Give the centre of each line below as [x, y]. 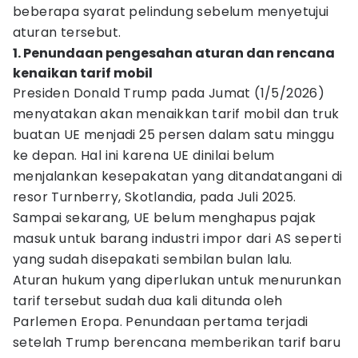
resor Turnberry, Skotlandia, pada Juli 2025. [155, 197]
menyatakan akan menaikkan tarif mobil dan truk [176, 114]
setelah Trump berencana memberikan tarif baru [177, 342]
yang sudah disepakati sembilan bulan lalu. [153, 259]
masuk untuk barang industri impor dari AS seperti [177, 239]
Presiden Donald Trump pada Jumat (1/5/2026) [169, 93]
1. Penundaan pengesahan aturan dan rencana [174, 53]
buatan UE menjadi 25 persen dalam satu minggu [173, 135]
